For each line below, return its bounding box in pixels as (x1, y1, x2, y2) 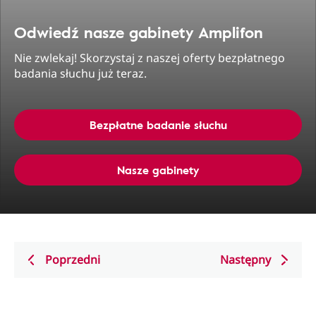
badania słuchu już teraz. (14, 66, 147, 81)
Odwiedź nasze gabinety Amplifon (14, 20, 263, 44)
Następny (220, 252, 271, 267)
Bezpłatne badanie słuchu (89, 116, 227, 133)
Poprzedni (45, 252, 100, 267)
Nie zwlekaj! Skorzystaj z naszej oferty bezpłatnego (14, 50, 285, 66)
